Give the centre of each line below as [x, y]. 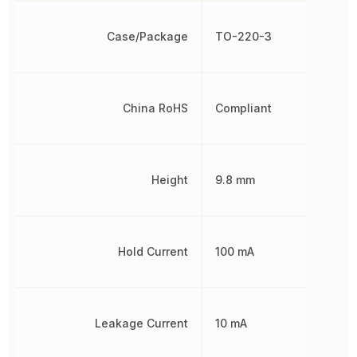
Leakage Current [141, 323]
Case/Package [147, 36]
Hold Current [153, 251]
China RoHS [155, 108]
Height [169, 180]
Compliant [243, 108]
